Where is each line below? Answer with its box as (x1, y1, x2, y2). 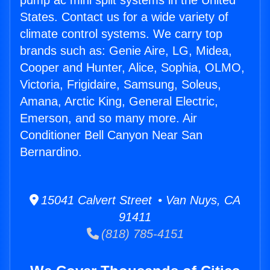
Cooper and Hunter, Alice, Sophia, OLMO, (20, 61, 245, 75)
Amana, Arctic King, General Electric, (20, 95, 218, 108)
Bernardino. (20, 145, 82, 159)
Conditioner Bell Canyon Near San (20, 128, 202, 142)
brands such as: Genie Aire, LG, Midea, (20, 44, 232, 58)
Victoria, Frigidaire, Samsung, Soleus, (20, 78, 221, 92)
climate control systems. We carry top (20, 27, 222, 41)
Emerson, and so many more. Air (20, 111, 197, 125)
